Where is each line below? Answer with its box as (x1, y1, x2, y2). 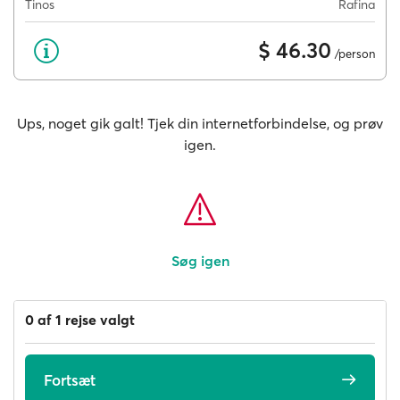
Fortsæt (44, 370, 96, 389)
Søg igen (171, 252, 229, 270)
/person (331, 46, 375, 61)
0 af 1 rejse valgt (25, 311, 135, 329)
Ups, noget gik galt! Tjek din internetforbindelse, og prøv (17, 114, 383, 132)
